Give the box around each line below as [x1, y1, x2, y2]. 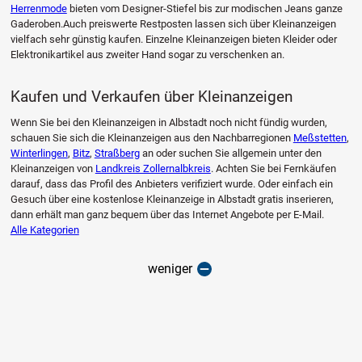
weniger [147, 261, 192, 277]
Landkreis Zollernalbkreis [95, 162, 211, 175]
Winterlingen [10, 147, 68, 160]
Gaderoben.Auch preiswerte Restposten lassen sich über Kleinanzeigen [10, 18, 336, 31]
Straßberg [94, 147, 140, 160]
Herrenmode [10, 2, 67, 15]
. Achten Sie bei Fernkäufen [210, 162, 336, 175]
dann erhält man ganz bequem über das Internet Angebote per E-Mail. [10, 208, 324, 221]
